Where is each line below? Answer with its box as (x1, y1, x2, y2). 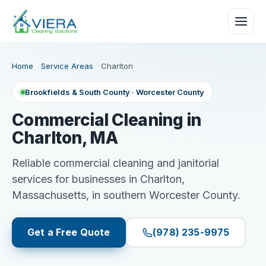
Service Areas (41, 61, 93, 71)
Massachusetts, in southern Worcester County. (12, 189, 240, 201)
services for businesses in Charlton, (12, 173, 185, 185)
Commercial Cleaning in (12, 110, 201, 130)
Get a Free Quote (27, 226, 110, 238)
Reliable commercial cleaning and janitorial (12, 157, 219, 169)
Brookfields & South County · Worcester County (25, 87, 204, 97)
